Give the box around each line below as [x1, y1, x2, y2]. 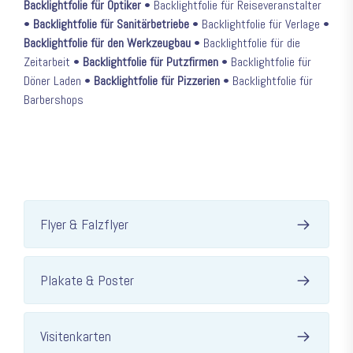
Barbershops [24, 91, 84, 109]
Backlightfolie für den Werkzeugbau [24, 35, 191, 52]
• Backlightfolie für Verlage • [189, 16, 329, 33]
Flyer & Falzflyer [40, 215, 128, 234]
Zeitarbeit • [24, 54, 83, 71]
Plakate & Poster [40, 271, 134, 290]
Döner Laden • [24, 72, 94, 90]
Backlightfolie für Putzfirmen [83, 54, 218, 71]
